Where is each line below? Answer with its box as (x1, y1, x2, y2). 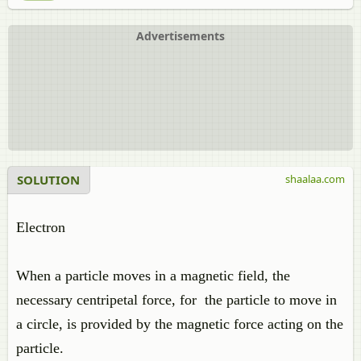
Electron (16, 219, 69, 235)
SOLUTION (17, 172, 80, 188)
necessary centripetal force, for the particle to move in (16, 292, 337, 308)
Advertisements (136, 28, 225, 44)
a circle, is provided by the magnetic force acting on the (16, 316, 343, 332)
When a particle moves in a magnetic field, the (16, 268, 290, 284)
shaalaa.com (285, 172, 345, 186)
